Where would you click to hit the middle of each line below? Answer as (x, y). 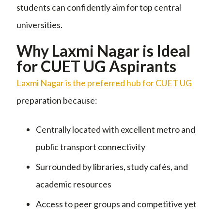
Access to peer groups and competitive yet (116, 204)
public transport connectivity (91, 147)
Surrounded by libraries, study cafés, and (112, 166)
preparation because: (57, 100)
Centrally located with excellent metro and (116, 129)
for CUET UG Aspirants (96, 66)
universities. (39, 24)
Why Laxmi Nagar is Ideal (103, 50)
